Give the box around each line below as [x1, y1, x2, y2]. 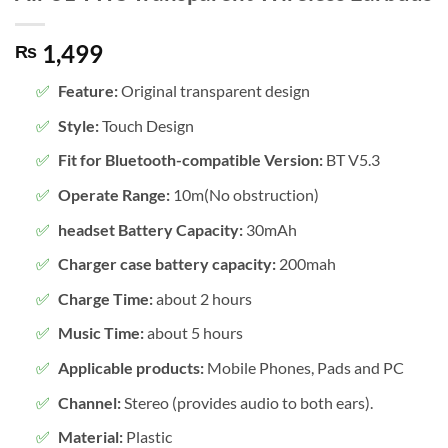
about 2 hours [152, 288, 252, 308]
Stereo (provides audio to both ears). [120, 392, 373, 412]
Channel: [57, 392, 121, 412]
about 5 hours [143, 323, 243, 343]
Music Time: [57, 323, 144, 343]
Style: [57, 115, 99, 135]
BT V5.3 [322, 150, 380, 170]
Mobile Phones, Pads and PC [203, 357, 404, 377]
